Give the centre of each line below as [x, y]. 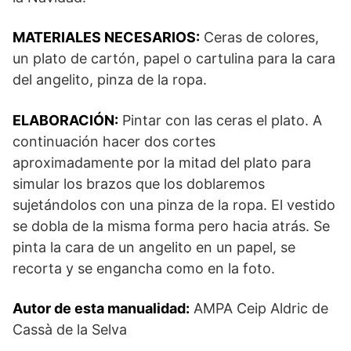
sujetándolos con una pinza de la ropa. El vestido [174, 204]
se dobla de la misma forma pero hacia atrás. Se [171, 226]
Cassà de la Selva [70, 329]
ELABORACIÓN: [65, 120]
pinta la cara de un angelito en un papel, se [154, 247]
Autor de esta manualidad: [101, 308]
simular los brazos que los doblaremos [139, 183]
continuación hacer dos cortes [114, 141]
